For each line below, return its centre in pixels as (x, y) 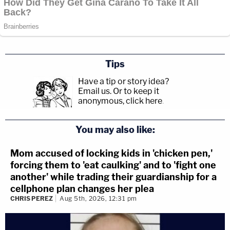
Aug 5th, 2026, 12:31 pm (98, 198)
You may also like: (115, 129)
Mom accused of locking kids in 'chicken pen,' (111, 153)
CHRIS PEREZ (32, 198)
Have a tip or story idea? (123, 81)
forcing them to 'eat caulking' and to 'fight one (113, 165)
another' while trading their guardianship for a (113, 177)
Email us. (95, 91)
